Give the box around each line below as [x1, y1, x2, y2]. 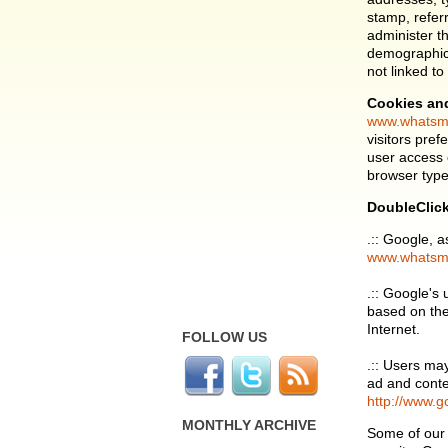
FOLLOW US [182, 329, 267, 345]
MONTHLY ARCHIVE [182, 417, 316, 433]
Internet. [367, 321, 420, 337]
